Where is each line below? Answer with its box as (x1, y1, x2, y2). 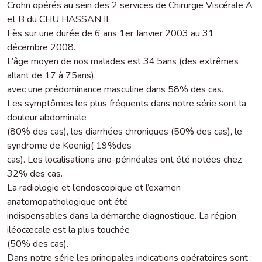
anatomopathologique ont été (7, 195, 128, 208)
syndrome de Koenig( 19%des (7, 139, 132, 152)
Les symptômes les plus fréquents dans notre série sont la (7, 96, 246, 110)
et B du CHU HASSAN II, (7, 12, 110, 26)
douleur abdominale (7, 111, 87, 124)
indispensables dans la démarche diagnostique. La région (7, 209, 236, 222)
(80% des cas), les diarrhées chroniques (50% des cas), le (7, 125, 242, 138)
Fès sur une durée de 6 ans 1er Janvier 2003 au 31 (7, 26, 214, 40)
